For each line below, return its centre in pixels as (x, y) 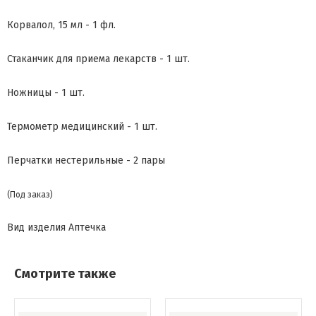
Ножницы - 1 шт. (47, 93)
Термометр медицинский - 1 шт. (84, 127)
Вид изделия (36, 228)
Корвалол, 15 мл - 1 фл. (63, 25)
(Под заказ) (30, 195)
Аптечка (87, 228)
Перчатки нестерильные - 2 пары (86, 161)
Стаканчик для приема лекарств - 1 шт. (100, 59)
